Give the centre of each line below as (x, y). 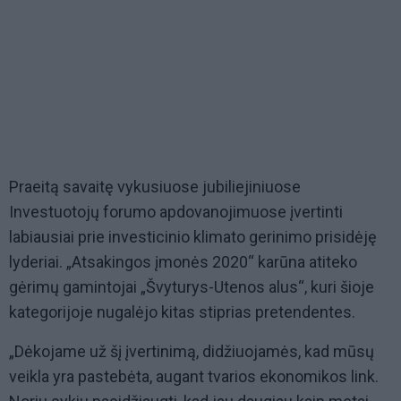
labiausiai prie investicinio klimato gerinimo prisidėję (193, 237)
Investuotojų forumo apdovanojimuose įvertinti (176, 212)
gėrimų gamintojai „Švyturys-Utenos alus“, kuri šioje (192, 287)
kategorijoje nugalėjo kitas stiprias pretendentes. (182, 312)
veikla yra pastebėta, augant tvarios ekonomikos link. (194, 377)
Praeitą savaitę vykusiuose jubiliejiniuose (155, 187)
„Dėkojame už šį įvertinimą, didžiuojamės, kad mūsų (192, 352)
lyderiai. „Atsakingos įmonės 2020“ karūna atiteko (183, 262)
